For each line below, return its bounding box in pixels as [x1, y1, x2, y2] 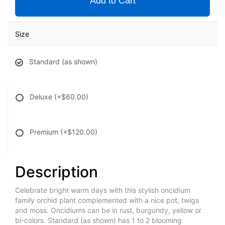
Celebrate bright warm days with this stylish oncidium [15, 186, 190, 195]
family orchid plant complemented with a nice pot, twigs [15, 196, 199, 205]
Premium [30, 128, 60, 137]
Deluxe [30, 92, 54, 101]
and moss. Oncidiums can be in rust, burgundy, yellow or [15, 206, 201, 215]
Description [15, 163, 98, 181]
